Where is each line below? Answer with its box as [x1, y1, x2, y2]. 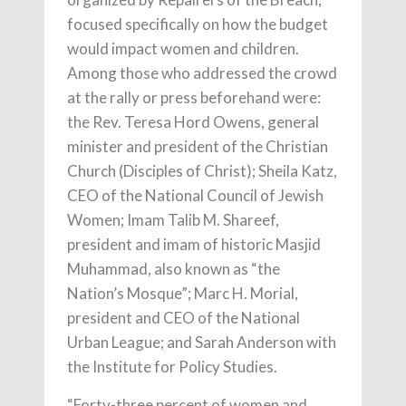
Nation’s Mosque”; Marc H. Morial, [67, 283, 298, 303]
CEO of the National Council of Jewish [67, 185, 324, 205]
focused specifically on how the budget [67, 14, 328, 34]
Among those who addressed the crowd [67, 63, 337, 82]
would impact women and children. [67, 38, 299, 58]
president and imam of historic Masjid [67, 234, 321, 254]
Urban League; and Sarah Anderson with [67, 332, 336, 352]
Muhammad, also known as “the [67, 258, 280, 278]
